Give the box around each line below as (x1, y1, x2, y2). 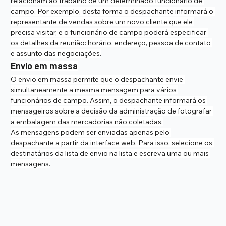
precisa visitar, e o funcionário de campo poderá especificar (11, 27, 208, 37)
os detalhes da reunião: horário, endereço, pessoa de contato (11, 38, 213, 47)
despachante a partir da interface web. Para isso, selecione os (11, 138, 214, 147)
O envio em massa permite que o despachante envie (11, 74, 185, 84)
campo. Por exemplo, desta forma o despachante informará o (11, 6, 215, 16)
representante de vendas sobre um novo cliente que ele (11, 17, 195, 26)
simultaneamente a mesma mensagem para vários (11, 85, 179, 94)
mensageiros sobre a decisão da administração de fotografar (11, 106, 214, 116)
